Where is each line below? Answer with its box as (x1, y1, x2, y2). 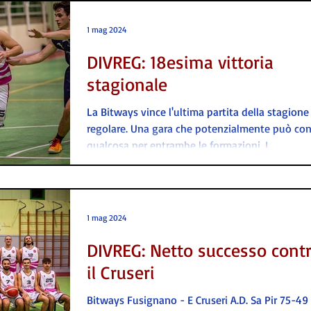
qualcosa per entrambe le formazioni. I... (87, 137, 274, 152)
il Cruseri (87, 260, 155, 283)
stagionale (87, 72, 167, 95)
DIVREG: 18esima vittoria (87, 50, 274, 73)
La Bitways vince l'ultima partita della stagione (87, 104, 309, 119)
